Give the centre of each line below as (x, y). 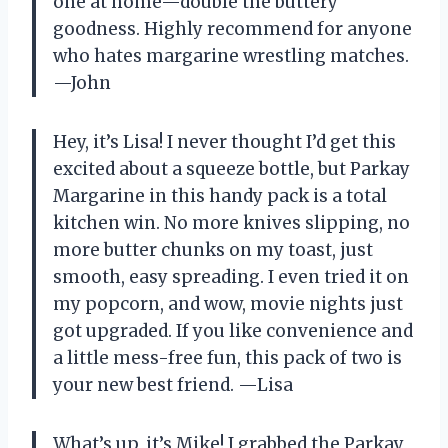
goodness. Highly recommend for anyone (232, 29)
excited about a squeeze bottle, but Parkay (231, 169)
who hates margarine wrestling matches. (231, 56)
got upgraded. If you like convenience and (233, 331)
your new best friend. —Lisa (173, 385)
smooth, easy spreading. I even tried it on (231, 277)
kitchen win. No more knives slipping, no (231, 223)
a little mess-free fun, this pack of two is (227, 358)
